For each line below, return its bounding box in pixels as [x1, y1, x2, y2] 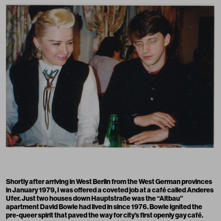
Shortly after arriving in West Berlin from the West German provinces [6, 177, 212, 186]
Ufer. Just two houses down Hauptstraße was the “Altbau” [6, 193, 183, 203]
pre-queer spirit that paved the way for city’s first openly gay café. [6, 210, 203, 220]
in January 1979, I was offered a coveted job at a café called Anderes [6, 185, 214, 194]
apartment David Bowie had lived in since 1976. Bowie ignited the [6, 202, 202, 211]
